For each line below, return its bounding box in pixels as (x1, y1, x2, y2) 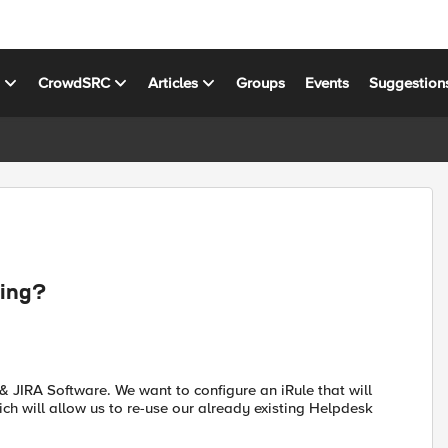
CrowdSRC (38, 73, 111, 92)
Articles (148, 73, 199, 92)
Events (305, 73, 350, 92)
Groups (236, 73, 286, 92)
